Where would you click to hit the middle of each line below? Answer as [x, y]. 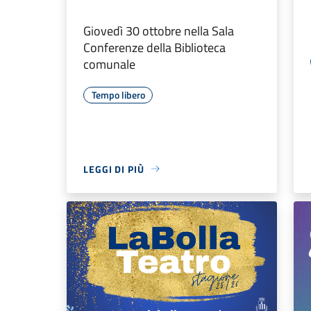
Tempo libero [118, 94]
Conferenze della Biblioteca [154, 47]
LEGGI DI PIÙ [114, 169]
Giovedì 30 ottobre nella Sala [159, 31]
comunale [109, 64]
